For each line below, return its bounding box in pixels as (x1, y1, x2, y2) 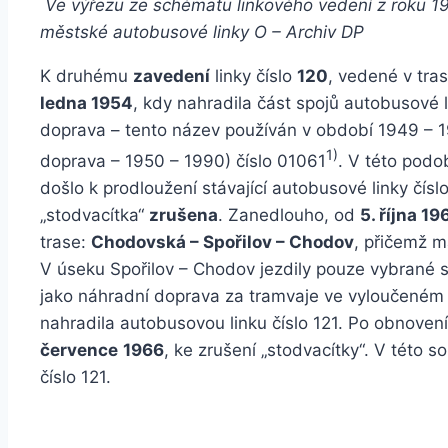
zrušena (149, 204, 218, 225)
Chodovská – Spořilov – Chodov (91, 231, 354, 252)
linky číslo (210, 66, 297, 87)
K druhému (40, 66, 133, 87)
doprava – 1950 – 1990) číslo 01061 (40, 150, 326, 171)
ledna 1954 (40, 93, 133, 114)
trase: (40, 231, 91, 252)
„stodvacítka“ (40, 204, 149, 225)
